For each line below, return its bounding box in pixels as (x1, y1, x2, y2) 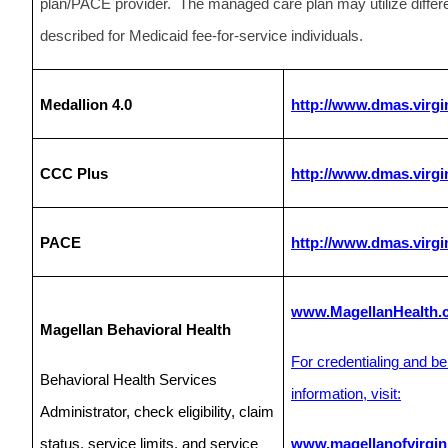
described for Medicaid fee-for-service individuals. (40, 27, 363, 44)
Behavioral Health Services (40, 371, 217, 388)
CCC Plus (40, 165, 108, 182)
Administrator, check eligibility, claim (40, 403, 274, 420)
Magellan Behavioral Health (40, 321, 231, 338)
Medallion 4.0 (40, 96, 132, 113)
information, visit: (291, 385, 401, 402)
